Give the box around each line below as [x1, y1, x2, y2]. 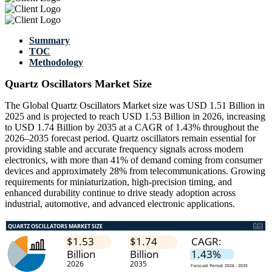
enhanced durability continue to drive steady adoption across [5, 188, 236, 199]
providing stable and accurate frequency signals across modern [5, 144, 243, 155]
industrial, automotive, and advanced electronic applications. [5, 199, 235, 209]
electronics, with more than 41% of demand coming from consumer [5, 155, 262, 166]
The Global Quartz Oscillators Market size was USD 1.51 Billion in [5, 100, 265, 111]
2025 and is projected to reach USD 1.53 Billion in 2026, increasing [5, 111, 265, 122]
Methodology [29, 57, 83, 68]
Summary [29, 35, 70, 46]
